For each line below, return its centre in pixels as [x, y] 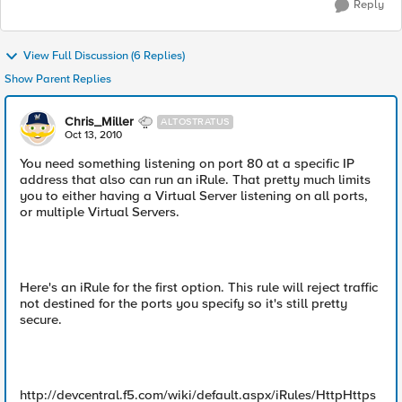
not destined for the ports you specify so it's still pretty [184, 303]
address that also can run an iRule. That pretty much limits [195, 179]
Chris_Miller [99, 122]
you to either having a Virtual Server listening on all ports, [194, 196]
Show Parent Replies [58, 79]
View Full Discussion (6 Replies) [104, 56]
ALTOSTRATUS [195, 122]
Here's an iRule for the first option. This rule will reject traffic [199, 287]
